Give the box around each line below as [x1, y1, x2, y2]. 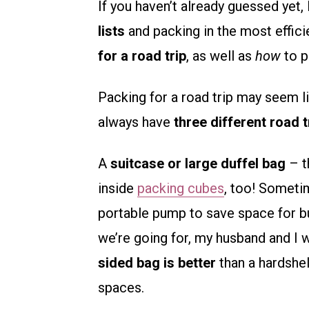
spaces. [98, 279, 144, 297]
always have [98, 114, 174, 131]
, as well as [186, 48, 255, 65]
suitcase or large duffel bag [110, 155, 286, 172]
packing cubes [137, 180, 224, 197]
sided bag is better [98, 255, 216, 272]
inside [98, 180, 137, 197]
